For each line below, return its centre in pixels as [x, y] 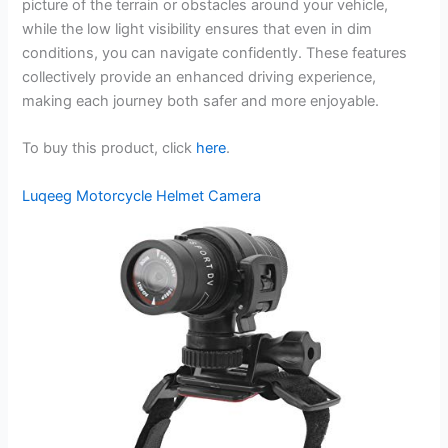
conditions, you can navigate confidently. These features [215, 53]
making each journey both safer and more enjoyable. [201, 101]
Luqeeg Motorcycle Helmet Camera [142, 195]
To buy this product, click [109, 148]
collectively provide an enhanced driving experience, [199, 77]
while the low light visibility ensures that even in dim [197, 29]
